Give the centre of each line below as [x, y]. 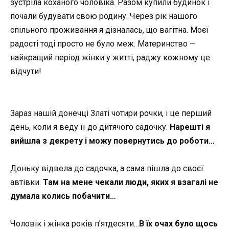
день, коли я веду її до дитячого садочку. [90, 127]
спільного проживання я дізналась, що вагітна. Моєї [109, 30]
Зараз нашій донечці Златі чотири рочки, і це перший [111, 113]
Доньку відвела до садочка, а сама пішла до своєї [107, 168]
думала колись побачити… [63, 196]
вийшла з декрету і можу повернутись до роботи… [112, 141]
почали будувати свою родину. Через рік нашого [104, 16]
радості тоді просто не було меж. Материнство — [103, 44]
